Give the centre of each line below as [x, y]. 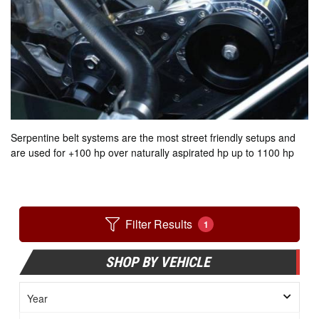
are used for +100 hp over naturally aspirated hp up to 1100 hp [152, 153]
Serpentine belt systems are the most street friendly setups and [153, 138]
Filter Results [159, 224]
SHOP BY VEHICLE [158, 262]
